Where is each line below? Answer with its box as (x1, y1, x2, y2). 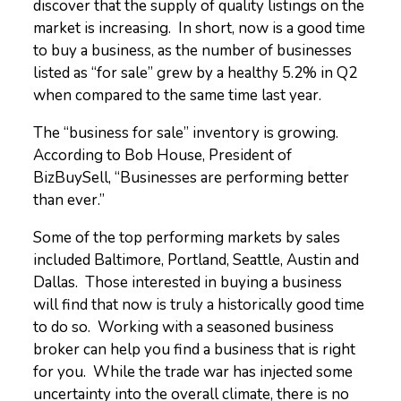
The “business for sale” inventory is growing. (33, 123, 343, 144)
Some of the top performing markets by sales (33, 227, 341, 249)
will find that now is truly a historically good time (33, 294, 365, 316)
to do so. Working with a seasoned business (33, 317, 335, 338)
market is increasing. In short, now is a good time (33, 18, 366, 39)
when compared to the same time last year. (33, 85, 326, 107)
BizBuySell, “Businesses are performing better (33, 167, 350, 189)
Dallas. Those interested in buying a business (33, 272, 343, 294)
